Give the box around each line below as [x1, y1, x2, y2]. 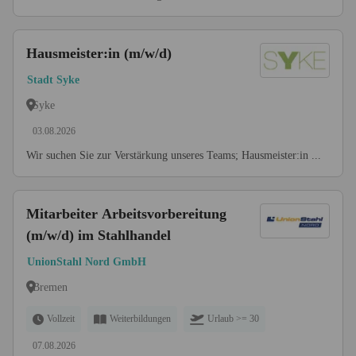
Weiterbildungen [110, 313, 171, 324]
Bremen [33, 281, 68, 293]
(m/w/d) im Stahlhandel [26, 227, 171, 243]
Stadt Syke [27, 74, 79, 86]
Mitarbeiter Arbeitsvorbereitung [26, 206, 226, 222]
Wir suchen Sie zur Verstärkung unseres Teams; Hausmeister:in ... [26, 149, 321, 161]
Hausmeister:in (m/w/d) [26, 45, 172, 61]
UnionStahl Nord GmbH [27, 256, 146, 268]
